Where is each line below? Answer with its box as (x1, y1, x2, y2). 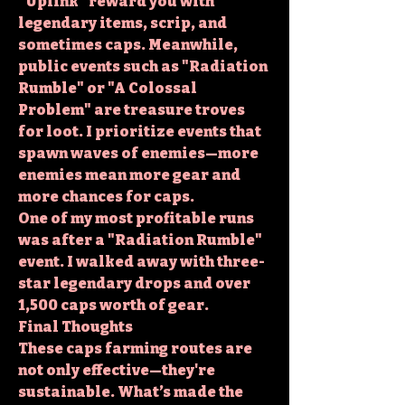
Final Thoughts (18, 317, 133, 335)
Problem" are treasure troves (18, 100, 245, 118)
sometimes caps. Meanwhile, (18, 35, 238, 53)
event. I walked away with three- (18, 252, 265, 270)
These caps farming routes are (18, 339, 252, 357)
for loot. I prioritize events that (18, 122, 261, 140)
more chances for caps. (18, 187, 194, 205)
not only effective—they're (18, 361, 215, 379)
